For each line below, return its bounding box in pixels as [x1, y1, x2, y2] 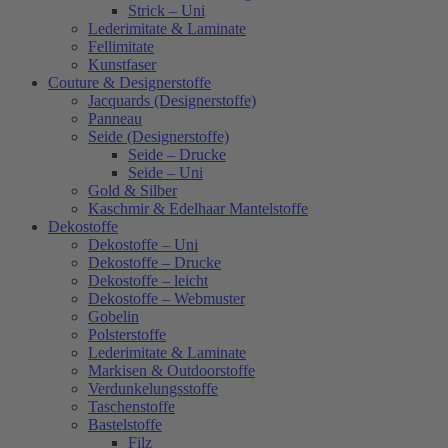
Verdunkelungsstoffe [88, 380, 218, 398]
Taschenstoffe [88, 398, 175, 416]
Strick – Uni [128, 2, 205, 20]
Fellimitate [88, 38, 154, 56]
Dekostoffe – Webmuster [88, 290, 245, 308]
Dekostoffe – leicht [88, 272, 208, 290]
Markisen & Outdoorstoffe [88, 362, 255, 380]
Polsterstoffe [88, 326, 166, 344]
